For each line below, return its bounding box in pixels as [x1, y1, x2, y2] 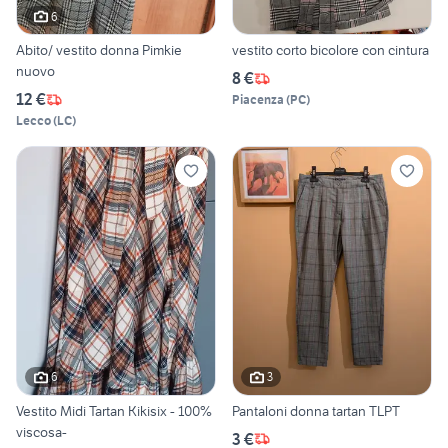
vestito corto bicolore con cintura [232, 41, 429, 60]
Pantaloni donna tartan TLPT [232, 401, 400, 420]
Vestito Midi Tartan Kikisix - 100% [16, 401, 212, 420]
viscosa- [16, 422, 67, 441]
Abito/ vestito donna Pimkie [16, 41, 182, 60]
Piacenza [232, 92, 284, 108]
